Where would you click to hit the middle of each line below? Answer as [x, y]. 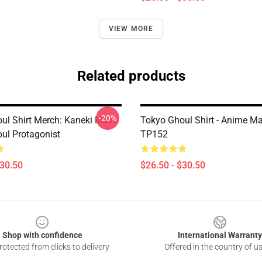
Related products [131, 76]
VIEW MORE [131, 29]
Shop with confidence [42, 235]
